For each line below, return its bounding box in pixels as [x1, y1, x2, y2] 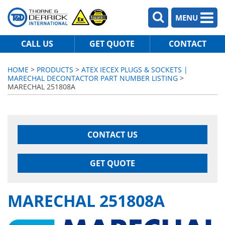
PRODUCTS [37, 65, 73, 74]
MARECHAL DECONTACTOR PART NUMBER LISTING [8, 73, 178, 83]
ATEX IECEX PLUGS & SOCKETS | [81, 65, 188, 74]
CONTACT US [87, 129, 138, 140]
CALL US [21, 38, 54, 49]
